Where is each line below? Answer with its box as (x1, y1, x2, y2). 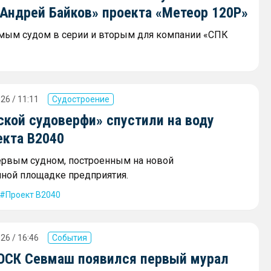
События (52, 232, 87, 243)
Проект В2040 (5, 189, 60, 200)
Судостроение (52, 94, 109, 104)
